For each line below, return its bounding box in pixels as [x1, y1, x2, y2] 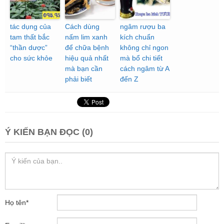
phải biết [65, 75, 92, 83]
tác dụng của [10, 22, 51, 31]
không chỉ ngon [120, 43, 168, 52]
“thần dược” [10, 43, 47, 52]
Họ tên [5, 198, 26, 207]
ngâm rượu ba [120, 22, 165, 31]
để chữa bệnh [65, 43, 109, 52]
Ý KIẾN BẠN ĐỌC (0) [5, 127, 93, 137]
